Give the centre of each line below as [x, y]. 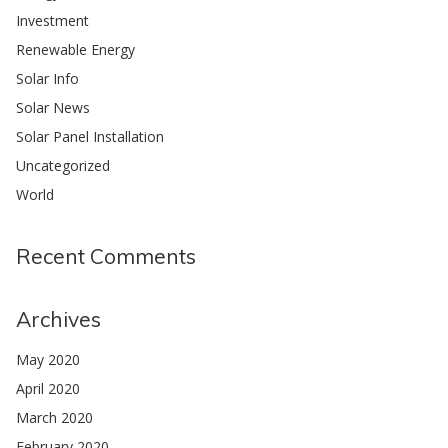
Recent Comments [106, 256]
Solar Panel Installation [90, 137]
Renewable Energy [75, 50]
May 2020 [48, 360]
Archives [58, 319]
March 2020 [54, 418]
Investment [52, 21]
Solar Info [47, 79]
